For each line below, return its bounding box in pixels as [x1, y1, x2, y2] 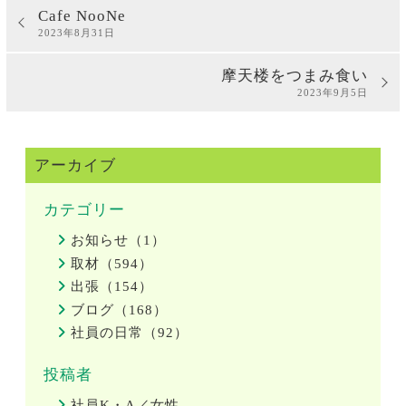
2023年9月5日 [297, 87, 369, 99]
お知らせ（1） [71, 233, 167, 248]
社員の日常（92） [71, 325, 189, 341]
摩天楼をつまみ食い [221, 67, 369, 85]
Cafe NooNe [37, 7, 126, 25]
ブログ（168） [71, 302, 169, 317]
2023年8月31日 [37, 27, 115, 39]
